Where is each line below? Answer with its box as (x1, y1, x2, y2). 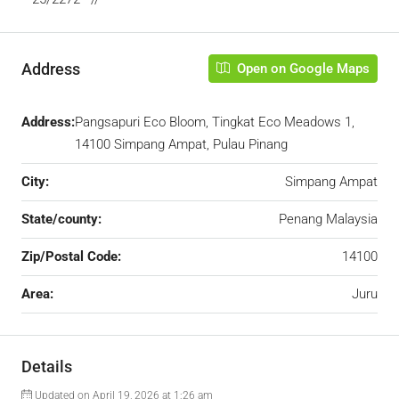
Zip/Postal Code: (21, 248, 121, 265)
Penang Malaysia (279, 211, 378, 227)
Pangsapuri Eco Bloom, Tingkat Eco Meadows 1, (75, 114, 354, 130)
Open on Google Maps (233, 61, 370, 77)
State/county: (21, 211, 102, 227)
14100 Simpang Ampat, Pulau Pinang (75, 136, 288, 152)
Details (21, 357, 72, 376)
